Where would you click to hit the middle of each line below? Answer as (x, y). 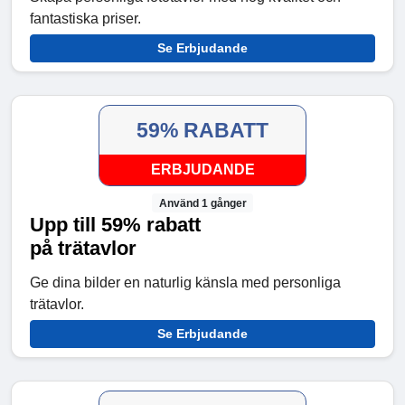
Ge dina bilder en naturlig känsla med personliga (185, 282)
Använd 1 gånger (202, 203)
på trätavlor (83, 248)
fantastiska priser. (85, 19)
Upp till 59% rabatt (115, 224)
